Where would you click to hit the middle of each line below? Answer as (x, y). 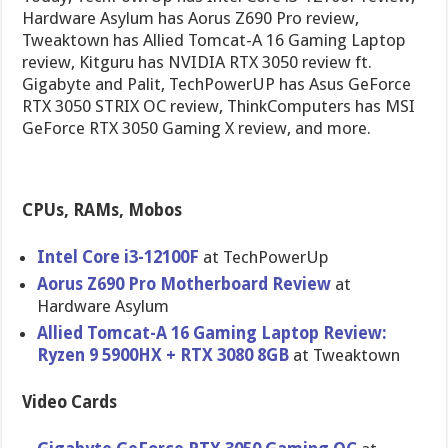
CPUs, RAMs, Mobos (102, 210)
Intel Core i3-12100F (118, 257)
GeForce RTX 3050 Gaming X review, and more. (197, 128)
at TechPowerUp (264, 257)
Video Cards (70, 402)
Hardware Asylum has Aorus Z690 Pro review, (191, 18)
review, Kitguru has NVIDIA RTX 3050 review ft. (197, 62)
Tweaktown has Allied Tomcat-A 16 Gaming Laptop (214, 40)
